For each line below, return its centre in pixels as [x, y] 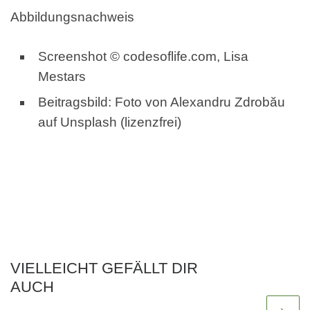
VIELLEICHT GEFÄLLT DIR [104, 268]
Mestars [62, 77]
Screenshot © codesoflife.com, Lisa [143, 57]
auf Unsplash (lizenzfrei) [110, 122]
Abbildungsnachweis [72, 17]
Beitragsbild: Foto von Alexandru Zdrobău [162, 102]
